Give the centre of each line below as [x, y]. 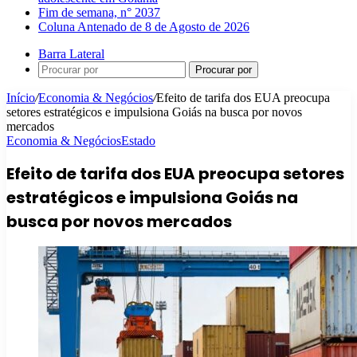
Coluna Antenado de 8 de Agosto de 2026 [144, 27]
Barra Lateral [71, 54]
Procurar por [224, 70]
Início [21, 98]
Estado [138, 141]
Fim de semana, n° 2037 [99, 12]
